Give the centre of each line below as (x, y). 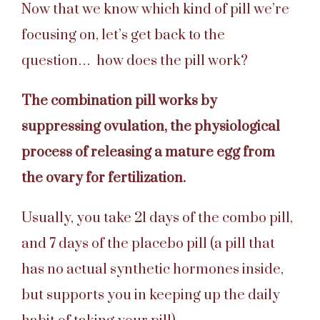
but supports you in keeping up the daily (151, 295)
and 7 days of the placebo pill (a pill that (148, 244)
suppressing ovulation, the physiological (151, 126)
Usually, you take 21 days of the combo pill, (157, 218)
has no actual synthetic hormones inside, (152, 269)
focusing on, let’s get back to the (123, 35)
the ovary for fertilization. (105, 178)
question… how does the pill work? (136, 61)
